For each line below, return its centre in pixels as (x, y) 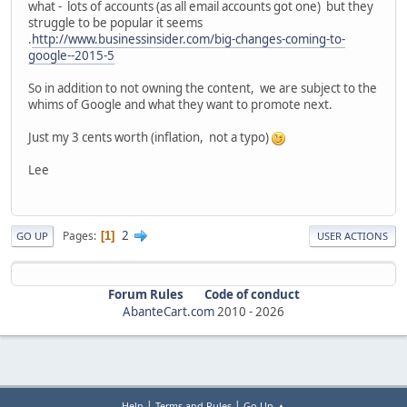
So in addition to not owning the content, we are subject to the (203, 89)
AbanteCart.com (169, 312)
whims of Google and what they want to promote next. (180, 105)
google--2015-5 (71, 56)
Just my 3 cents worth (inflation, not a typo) (150, 138)
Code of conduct (252, 295)
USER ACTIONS (352, 236)
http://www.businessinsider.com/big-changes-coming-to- (189, 40)
